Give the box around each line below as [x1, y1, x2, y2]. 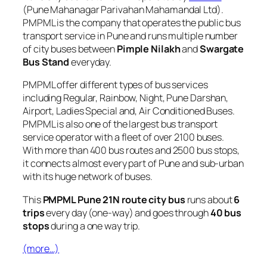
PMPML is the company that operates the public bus [23, 16, 241, 30]
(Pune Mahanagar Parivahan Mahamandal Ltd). [23, 3, 223, 17]
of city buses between [23, 42, 117, 56]
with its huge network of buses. [23, 170, 153, 184]
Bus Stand [23, 55, 70, 69]
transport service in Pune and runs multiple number [23, 29, 238, 43]
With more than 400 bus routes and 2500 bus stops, [23, 144, 240, 157]
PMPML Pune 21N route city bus [42, 193, 185, 206]
